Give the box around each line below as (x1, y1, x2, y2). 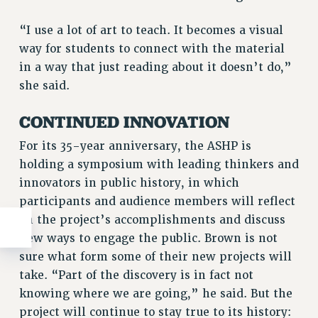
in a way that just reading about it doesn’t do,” (18, 60, 292, 75)
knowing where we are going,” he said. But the (18, 287, 292, 302)
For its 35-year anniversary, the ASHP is (18, 139, 251, 154)
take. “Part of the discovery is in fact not (18, 268, 253, 283)
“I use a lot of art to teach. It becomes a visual (18, 23, 283, 38)
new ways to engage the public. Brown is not (18, 231, 278, 246)
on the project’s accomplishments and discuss (18, 213, 285, 228)
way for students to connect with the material (18, 42, 285, 57)
